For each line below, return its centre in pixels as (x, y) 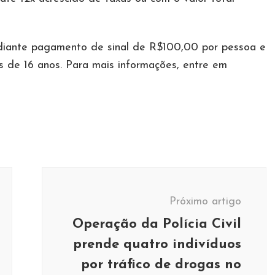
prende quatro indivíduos (157, 245)
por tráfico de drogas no (161, 265)
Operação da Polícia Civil (157, 224)
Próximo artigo (205, 202)
